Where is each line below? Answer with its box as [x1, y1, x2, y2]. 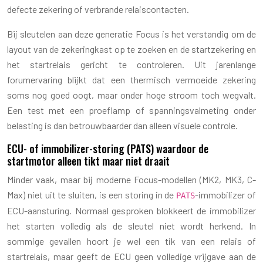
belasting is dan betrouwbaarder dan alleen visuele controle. [7, 119, 238, 131]
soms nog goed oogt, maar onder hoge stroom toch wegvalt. [7, 89, 256, 100]
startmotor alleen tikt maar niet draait [7, 153, 170, 168]
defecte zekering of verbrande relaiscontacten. [7, 3, 189, 15]
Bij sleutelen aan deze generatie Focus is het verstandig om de [7, 28, 256, 39]
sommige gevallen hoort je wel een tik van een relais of [7, 235, 256, 247]
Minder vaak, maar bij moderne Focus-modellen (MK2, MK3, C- [7, 173, 256, 185]
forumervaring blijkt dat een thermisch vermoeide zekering [7, 73, 256, 85]
